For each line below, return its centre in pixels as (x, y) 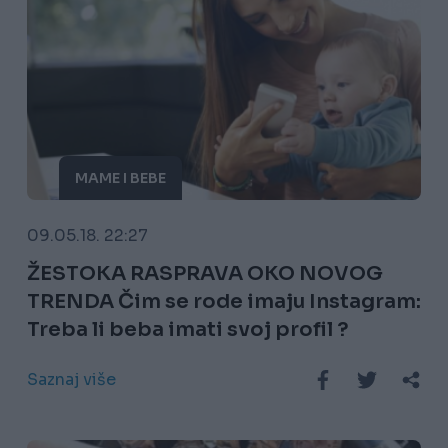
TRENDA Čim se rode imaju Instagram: (223, 302)
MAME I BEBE (120, 178)
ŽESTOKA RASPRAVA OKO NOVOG (204, 274)
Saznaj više (71, 380)
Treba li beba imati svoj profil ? (187, 330)
